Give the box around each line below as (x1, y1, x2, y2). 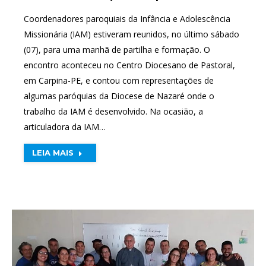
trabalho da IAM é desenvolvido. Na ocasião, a (24, 105, 203, 117)
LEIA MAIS (32, 147, 74, 157)
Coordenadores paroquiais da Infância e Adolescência (24, 12, 230, 24)
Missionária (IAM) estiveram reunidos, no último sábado (24, 28, 239, 40)
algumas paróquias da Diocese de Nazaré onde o (24, 90, 214, 102)
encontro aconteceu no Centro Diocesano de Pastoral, (24, 59, 235, 71)
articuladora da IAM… (24, 121, 106, 132)
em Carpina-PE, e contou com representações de (24, 74, 214, 86)
